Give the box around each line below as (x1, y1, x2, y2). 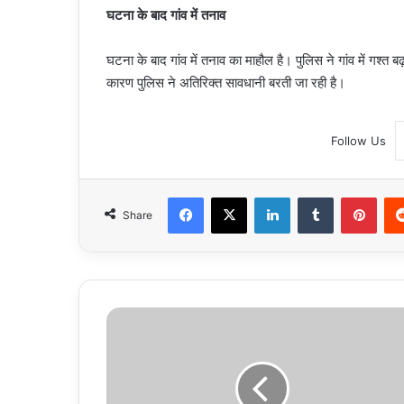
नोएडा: (106, 345, 133, 361)
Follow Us (330, 133, 386, 148)
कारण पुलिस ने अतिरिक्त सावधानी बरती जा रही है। (106, 73, 345, 91)
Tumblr (333, 188, 371, 204)
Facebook (203, 188, 258, 204)
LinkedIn (289, 188, 336, 204)
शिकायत (106, 364, 140, 380)
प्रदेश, (106, 326, 133, 342)
